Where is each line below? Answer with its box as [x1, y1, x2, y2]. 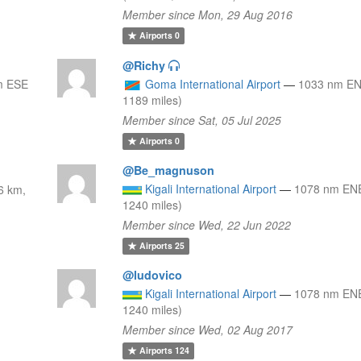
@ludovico [122, 266, 183, 283]
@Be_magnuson [122, 161, 215, 178]
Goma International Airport [145, 75, 281, 92]
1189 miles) [122, 91, 183, 108]
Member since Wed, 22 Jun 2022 [122, 216, 292, 233]
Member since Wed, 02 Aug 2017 [122, 321, 293, 338]
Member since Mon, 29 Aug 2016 [122, 6, 293, 23]
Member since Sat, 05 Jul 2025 [122, 111, 282, 128]
